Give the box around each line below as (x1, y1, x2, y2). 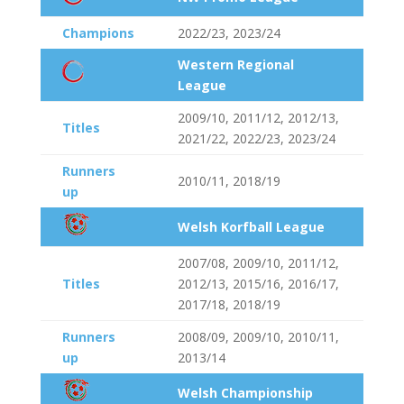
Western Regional (177, 56, 294, 73)
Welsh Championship (177, 384, 313, 401)
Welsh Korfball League (177, 218, 325, 235)
